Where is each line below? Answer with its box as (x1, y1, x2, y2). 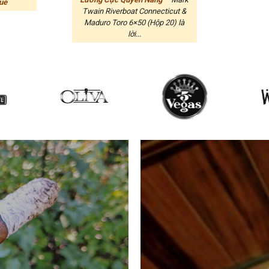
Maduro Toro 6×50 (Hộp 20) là (84, 18, 185, 28)
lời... (127, 29, 141, 39)
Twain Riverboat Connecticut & (82, 7, 187, 16)
